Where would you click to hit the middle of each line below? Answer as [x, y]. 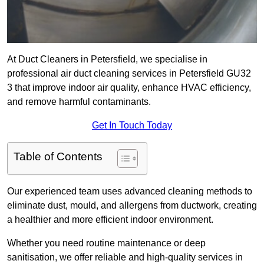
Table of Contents [58, 157]
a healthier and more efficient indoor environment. [110, 220]
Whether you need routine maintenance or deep [106, 243]
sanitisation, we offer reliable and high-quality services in [125, 258]
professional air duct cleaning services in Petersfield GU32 [129, 74]
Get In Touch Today [132, 126]
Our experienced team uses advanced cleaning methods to [130, 192]
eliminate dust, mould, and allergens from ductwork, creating [132, 206]
